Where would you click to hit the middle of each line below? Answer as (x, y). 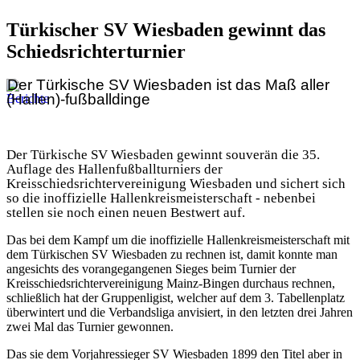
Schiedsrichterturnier (96, 51)
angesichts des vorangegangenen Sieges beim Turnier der (151, 268)
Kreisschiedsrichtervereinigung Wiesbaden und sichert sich (176, 183)
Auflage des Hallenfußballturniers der (115, 169)
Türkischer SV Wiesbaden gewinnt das (166, 29)
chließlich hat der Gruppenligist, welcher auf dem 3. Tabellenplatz (178, 297)
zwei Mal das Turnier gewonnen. (90, 326)
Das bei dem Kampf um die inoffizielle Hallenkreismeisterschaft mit (178, 239)
